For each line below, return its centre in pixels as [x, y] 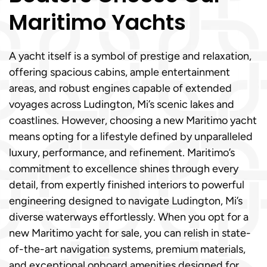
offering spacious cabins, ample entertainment [119, 72]
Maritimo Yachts [97, 22]
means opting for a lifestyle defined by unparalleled [131, 136]
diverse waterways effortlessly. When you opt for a [129, 217]
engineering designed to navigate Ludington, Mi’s [126, 201]
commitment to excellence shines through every [124, 169]
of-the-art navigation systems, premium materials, [127, 249]
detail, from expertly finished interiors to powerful [127, 185]
